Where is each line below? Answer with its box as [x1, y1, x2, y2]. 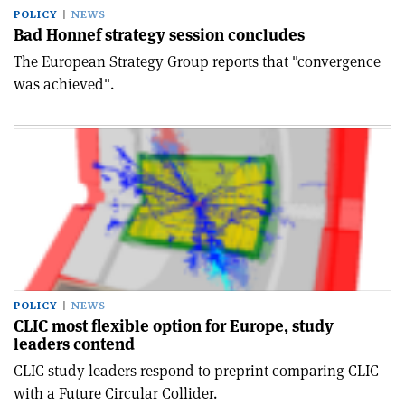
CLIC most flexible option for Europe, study [14, 316, 334, 336]
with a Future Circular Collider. [14, 383, 217, 403]
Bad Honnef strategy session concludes [14, 24, 305, 45]
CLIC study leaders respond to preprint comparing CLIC [14, 361, 379, 381]
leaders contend [14, 334, 135, 354]
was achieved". [14, 74, 114, 94]
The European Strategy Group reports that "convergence [14, 52, 381, 71]
